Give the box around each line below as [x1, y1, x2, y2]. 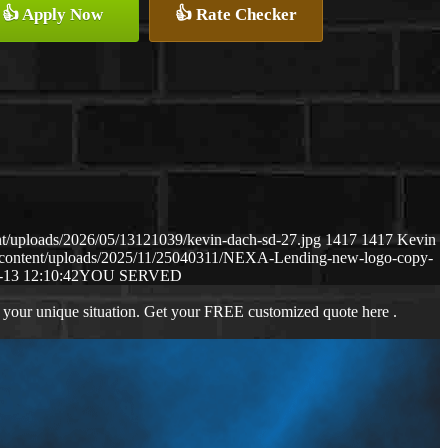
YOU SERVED [79, 266, 182, 284]
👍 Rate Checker [175, 4, 297, 24]
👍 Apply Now [2, 4, 103, 24]
